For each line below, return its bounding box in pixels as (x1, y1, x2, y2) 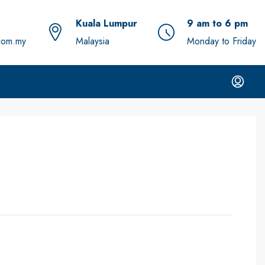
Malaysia (76, 34, 109, 48)
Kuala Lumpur (76, 17, 137, 30)
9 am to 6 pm (187, 17, 248, 30)
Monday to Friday (187, 34, 256, 48)
